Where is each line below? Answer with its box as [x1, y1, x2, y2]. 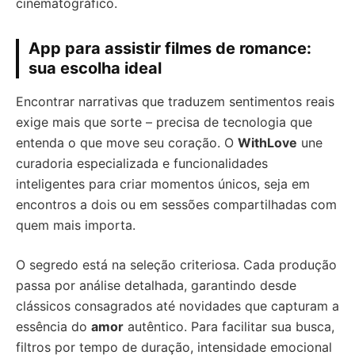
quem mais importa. [16, 216, 136, 233]
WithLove [238, 134, 297, 151]
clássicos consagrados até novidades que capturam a [16, 297, 339, 314]
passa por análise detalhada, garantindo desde [16, 277, 296, 293]
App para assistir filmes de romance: [29, 38, 311, 58]
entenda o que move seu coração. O [16, 134, 238, 151]
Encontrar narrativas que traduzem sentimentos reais [16, 93, 334, 109]
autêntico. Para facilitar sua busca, [124, 318, 334, 334]
